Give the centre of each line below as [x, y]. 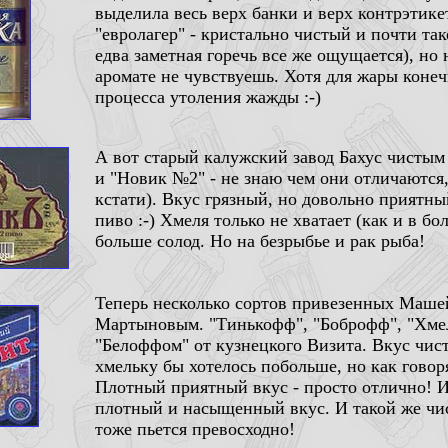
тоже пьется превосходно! [195, 429]
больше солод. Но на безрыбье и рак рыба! [260, 241]
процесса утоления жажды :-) [208, 97]
